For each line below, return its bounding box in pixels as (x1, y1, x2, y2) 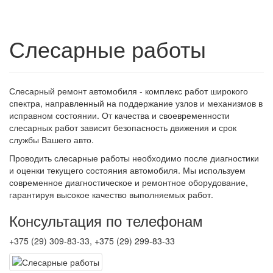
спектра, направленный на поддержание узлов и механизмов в (9, 96, 263, 109)
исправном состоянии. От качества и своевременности (9, 108, 230, 121)
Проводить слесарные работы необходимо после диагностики (9, 151, 259, 164)
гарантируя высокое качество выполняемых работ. (9, 188, 213, 200)
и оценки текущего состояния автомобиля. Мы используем (9, 163, 246, 176)
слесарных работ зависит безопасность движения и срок (9, 121, 236, 133)
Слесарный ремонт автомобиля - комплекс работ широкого (9, 84, 248, 97)
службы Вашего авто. (9, 133, 94, 146)
